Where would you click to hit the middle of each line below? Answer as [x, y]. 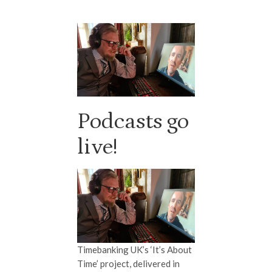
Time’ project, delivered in [128, 263]
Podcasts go [133, 122]
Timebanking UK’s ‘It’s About [134, 249]
